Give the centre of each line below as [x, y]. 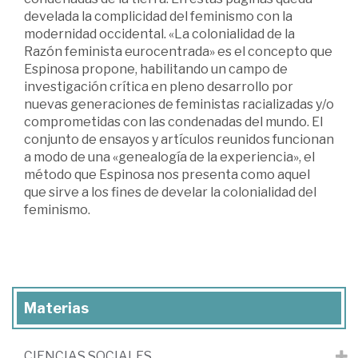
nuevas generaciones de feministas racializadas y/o [179, 105]
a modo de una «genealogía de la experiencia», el [169, 157]
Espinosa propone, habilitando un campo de [156, 70]
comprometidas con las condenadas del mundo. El [173, 122]
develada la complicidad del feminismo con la [158, 17]
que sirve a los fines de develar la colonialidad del [170, 193]
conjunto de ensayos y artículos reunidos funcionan [179, 140]
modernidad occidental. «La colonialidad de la [159, 34]
